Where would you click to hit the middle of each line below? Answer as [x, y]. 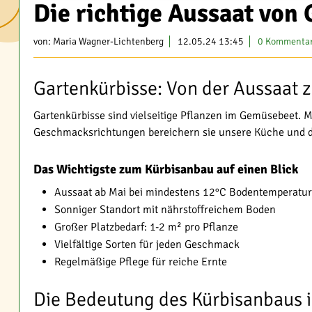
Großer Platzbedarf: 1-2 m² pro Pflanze [146, 227]
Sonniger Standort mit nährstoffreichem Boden [165, 210]
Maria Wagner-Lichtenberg [108, 41]
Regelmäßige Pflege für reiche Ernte [141, 262]
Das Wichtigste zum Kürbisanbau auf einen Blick [166, 169]
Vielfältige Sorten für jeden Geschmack [147, 244]
